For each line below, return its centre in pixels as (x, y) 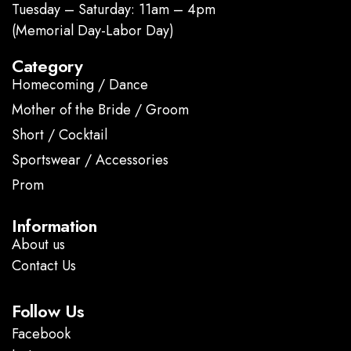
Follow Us (48, 311)
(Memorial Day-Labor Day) (93, 30)
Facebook (41, 333)
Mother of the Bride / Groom (100, 109)
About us (38, 244)
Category (47, 65)
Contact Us (44, 265)
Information (54, 225)
